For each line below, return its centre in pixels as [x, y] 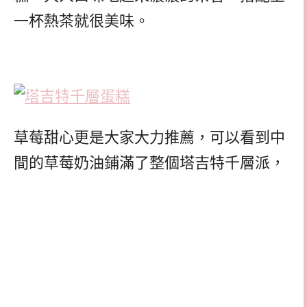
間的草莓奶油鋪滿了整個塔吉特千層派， [149, 163]
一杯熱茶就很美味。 [82, 21]
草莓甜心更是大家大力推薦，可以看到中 [149, 138]
